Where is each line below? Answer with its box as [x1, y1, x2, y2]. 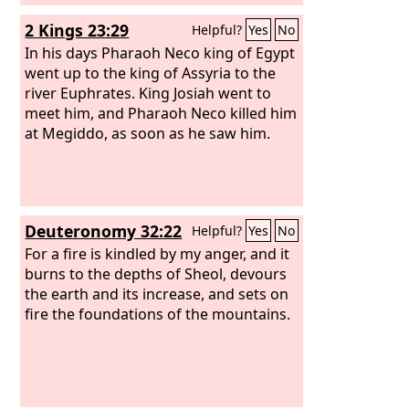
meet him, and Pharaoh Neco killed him [25, 102, 298, 123]
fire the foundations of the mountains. [25, 303, 291, 324]
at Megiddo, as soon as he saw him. [25, 122, 271, 143]
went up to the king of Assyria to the [25, 62, 277, 83]
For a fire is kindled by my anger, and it [25, 243, 290, 264]
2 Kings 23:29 [25, 19, 130, 41]
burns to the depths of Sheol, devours [25, 263, 288, 284]
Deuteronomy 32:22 [25, 220, 183, 242]
